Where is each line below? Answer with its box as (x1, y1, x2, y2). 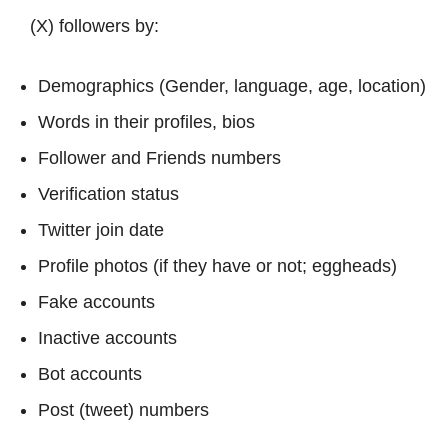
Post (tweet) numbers (38, 399, 209, 420)
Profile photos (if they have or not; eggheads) (38, 255, 397, 276)
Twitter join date (38, 219, 164, 240)
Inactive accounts (38, 327, 177, 348)
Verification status (38, 183, 179, 204)
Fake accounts (38, 291, 155, 312)
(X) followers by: (30, 15, 159, 36)
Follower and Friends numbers (38, 147, 281, 168)
